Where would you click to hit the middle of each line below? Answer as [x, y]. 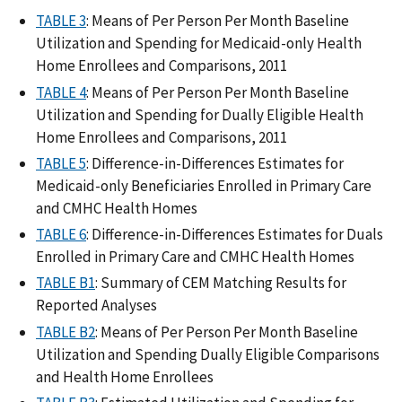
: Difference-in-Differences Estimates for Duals [235, 235]
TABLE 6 [61, 235]
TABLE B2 [66, 332]
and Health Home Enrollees [125, 376]
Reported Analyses [96, 306]
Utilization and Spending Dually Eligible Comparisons [208, 354]
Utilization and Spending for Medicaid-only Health [199, 44]
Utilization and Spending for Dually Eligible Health [200, 114]
